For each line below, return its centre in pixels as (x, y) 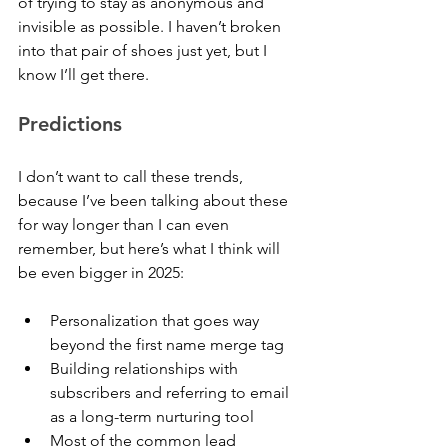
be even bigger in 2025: (101, 272)
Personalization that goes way (156, 320)
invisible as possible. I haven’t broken (151, 26)
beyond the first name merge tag (167, 344)
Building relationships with (146, 368)
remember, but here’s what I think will (151, 248)
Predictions (70, 123)
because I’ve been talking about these (155, 200)
